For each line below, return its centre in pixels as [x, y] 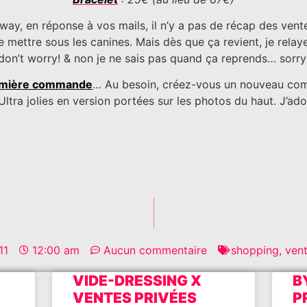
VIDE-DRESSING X [137, 280]
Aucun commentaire [155, 250]
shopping [255, 250]
